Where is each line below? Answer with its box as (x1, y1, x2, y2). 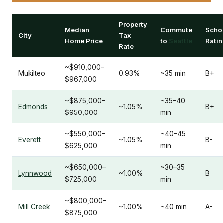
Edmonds (18, 103, 48, 111)
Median (65, 26, 89, 34)
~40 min (160, 203, 187, 211)
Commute (160, 26, 192, 34)
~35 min (160, 69, 186, 78)
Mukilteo (18, 69, 45, 78)
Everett (18, 136, 41, 144)
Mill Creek (18, 203, 50, 211)
